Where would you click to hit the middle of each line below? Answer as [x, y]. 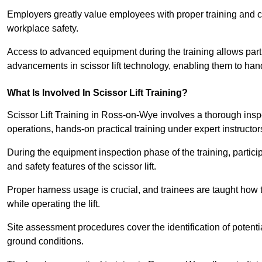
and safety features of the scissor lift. [82, 167]
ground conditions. [45, 242]
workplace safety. [43, 29]
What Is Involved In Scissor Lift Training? [97, 93]
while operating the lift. [54, 204]
